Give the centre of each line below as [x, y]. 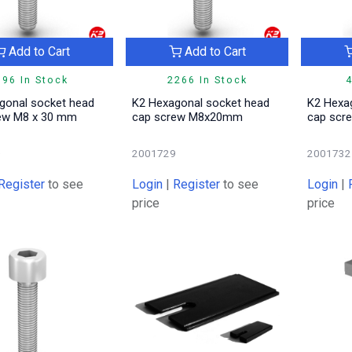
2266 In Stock [207, 80]
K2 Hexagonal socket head [200, 103]
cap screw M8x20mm [187, 117]
